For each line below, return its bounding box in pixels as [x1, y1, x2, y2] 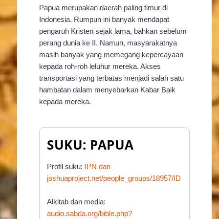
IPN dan [85, 162, 110, 171]
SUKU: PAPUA [47, 136, 134, 154]
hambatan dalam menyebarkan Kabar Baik [39, 86, 175, 94]
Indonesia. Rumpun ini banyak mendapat [39, 15, 169, 24]
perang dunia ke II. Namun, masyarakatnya [39, 39, 177, 47]
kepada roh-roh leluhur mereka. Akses [39, 62, 161, 71]
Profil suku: [47, 162, 85, 171]
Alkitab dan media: [47, 197, 106, 206]
